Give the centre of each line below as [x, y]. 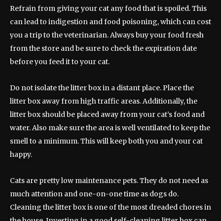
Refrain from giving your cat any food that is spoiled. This [108, 9]
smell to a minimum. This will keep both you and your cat [106, 141]
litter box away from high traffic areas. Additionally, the [104, 101]
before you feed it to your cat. [60, 62]
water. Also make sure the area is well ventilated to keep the [110, 128]
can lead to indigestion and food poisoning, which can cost [110, 22]
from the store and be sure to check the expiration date [103, 49]
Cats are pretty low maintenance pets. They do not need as [109, 181]
